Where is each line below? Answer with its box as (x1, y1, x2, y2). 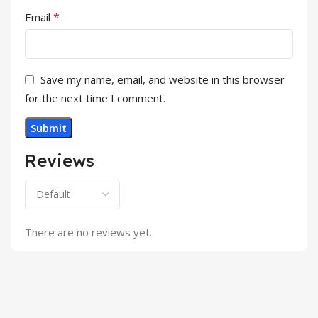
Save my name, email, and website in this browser (40, 72, 285, 87)
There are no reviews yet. (25, 225, 152, 240)
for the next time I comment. (25, 91, 165, 106)
